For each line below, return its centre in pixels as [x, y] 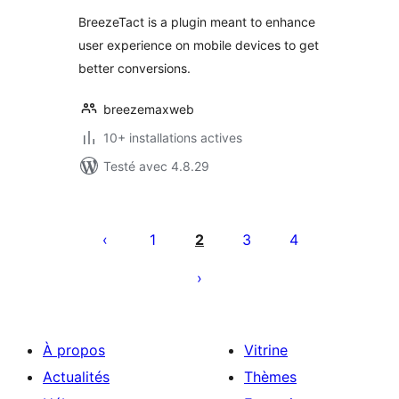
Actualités [76, 377]
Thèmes [270, 377]
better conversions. [134, 68]
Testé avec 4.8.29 [156, 166]
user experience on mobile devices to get [199, 45]
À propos [74, 350]
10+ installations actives [173, 138]
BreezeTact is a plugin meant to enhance [197, 22]
